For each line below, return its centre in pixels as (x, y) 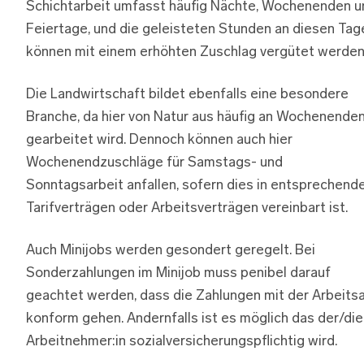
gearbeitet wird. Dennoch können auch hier (159, 141)
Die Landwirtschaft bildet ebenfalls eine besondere (187, 95)
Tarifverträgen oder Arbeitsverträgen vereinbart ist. (187, 209)
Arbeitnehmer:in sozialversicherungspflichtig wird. (182, 342)
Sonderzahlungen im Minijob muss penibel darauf (178, 274)
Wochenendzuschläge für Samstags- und (154, 163)
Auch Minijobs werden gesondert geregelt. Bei (171, 251)
